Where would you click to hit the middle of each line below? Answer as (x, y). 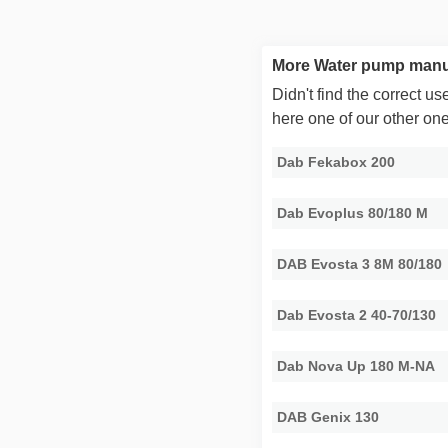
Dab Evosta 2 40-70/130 (357, 315)
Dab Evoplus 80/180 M (353, 213)
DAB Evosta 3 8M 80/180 (360, 264)
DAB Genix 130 (328, 417)
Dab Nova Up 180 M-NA (356, 366)
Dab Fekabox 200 (336, 162)
